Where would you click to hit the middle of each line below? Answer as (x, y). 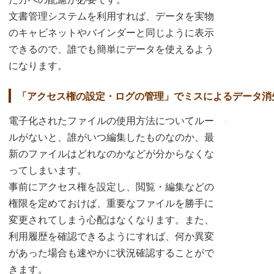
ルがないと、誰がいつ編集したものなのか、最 (111, 138)
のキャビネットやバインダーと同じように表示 (111, 32)
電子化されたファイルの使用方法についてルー (111, 121)
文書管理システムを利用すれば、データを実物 (111, 16)
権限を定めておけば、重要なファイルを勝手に (111, 204)
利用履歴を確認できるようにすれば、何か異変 (111, 237)
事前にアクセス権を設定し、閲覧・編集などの (111, 187)
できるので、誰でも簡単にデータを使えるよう (111, 49)
